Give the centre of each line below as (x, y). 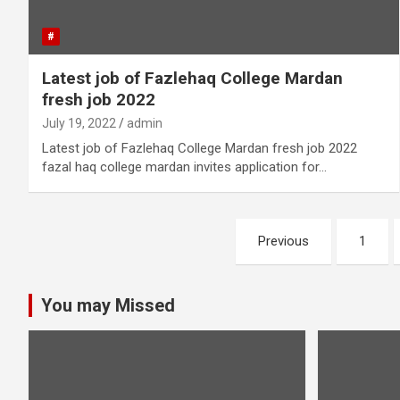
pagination (95, 273)
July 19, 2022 (79, 124)
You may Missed (108, 306)
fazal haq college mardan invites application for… (184, 167)
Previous (283, 242)
